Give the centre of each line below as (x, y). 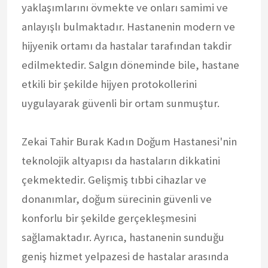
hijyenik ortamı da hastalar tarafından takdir (127, 45)
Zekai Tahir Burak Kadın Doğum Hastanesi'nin (129, 141)
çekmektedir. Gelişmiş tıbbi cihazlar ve (114, 179)
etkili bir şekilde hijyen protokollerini (109, 84)
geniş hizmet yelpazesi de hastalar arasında (125, 256)
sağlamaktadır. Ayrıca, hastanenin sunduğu (123, 237)
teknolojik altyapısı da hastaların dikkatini (121, 160)
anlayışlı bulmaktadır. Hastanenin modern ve (128, 26)
